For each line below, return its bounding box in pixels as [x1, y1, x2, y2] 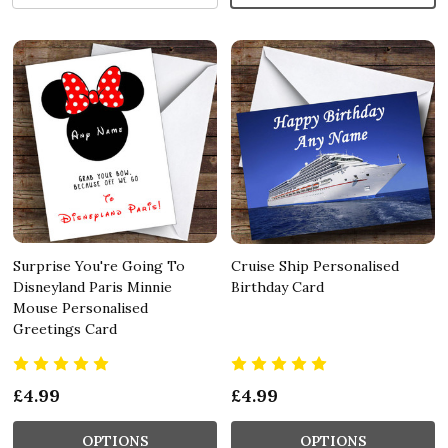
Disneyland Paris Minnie [13, 277, 172, 296]
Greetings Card [13, 319, 117, 338]
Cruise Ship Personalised [231, 256, 399, 275]
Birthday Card [231, 277, 324, 296]
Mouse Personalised [13, 298, 148, 317]
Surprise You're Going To [13, 256, 185, 275]
